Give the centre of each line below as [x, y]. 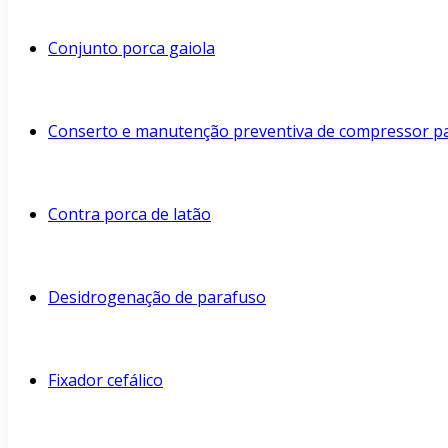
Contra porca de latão [129, 214]
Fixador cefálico [105, 380]
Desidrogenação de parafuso [157, 297]
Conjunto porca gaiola [131, 48]
